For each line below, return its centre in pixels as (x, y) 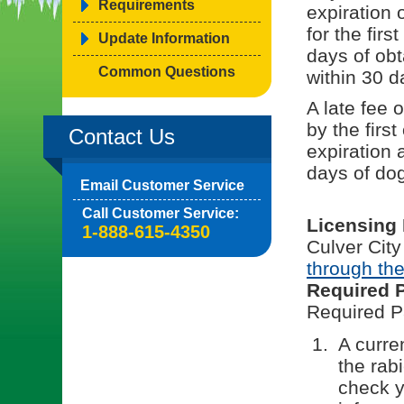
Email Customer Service (162, 185)
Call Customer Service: (161, 213)
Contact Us (122, 137)
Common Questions (167, 72)
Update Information (164, 38)
